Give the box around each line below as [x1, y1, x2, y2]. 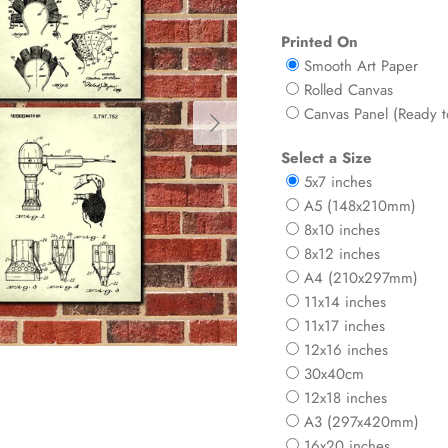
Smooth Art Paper [303, 55, 418, 78]
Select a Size [280, 147, 372, 170]
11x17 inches [303, 315, 385, 338]
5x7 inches [303, 171, 372, 194]
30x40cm [303, 363, 364, 386]
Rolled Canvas [303, 79, 393, 102]
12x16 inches [303, 339, 388, 362]
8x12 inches [303, 243, 380, 266]
